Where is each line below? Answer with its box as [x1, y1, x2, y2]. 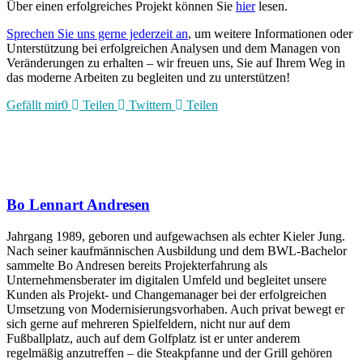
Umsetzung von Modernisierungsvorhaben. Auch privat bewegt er [6, 301, 344, 316]
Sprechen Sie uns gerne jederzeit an [6, 27, 188, 41]
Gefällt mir [6, 98, 62, 113]
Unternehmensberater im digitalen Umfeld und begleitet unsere [6, 272, 327, 287]
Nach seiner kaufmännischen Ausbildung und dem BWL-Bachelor [6, 243, 347, 258]
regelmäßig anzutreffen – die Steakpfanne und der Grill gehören [6, 345, 332, 360]
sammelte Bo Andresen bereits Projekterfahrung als [6, 258, 267, 272]
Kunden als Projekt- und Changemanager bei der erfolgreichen [6, 287, 327, 301]
